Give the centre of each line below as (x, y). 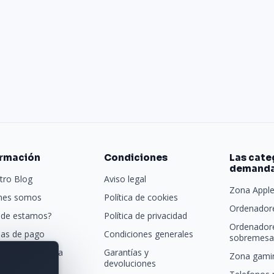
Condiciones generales (149, 234)
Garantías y (127, 252)
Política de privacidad (146, 216)
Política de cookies (141, 197)
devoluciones (130, 263)
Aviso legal (125, 179)
